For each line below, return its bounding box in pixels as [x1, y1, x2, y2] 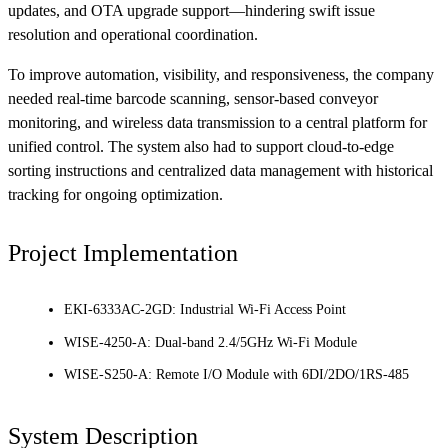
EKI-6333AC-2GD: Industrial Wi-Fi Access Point [64, 302, 346, 318]
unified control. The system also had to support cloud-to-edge [8, 138, 394, 156]
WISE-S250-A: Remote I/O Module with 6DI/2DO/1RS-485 [64, 366, 409, 382]
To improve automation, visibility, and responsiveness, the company [8, 66, 434, 84]
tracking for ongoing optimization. [8, 186, 223, 204]
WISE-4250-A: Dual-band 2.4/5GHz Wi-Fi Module [64, 334, 357, 350]
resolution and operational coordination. [8, 26, 258, 44]
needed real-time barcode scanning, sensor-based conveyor [8, 90, 378, 108]
